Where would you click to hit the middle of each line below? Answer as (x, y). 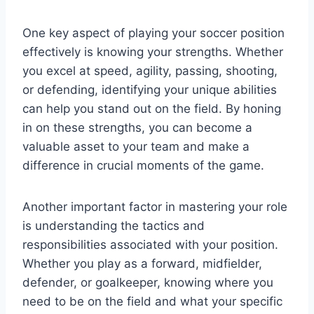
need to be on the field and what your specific (152, 301)
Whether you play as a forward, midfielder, (142, 263)
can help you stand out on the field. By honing (152, 108)
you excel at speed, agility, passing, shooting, (150, 70)
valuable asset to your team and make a (136, 146)
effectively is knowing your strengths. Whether (153, 52)
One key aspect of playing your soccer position (153, 33)
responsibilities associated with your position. (150, 244)
